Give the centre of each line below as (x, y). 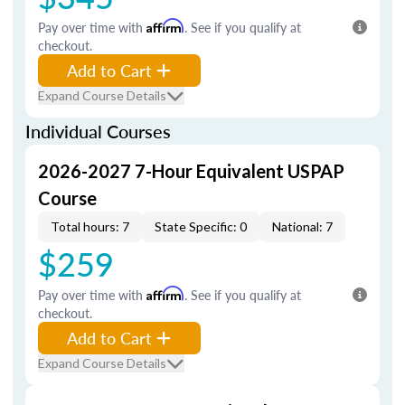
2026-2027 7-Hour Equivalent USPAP (191, 171)
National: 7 (302, 226)
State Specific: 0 (201, 226)
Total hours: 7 (90, 226)
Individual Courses (98, 131)
